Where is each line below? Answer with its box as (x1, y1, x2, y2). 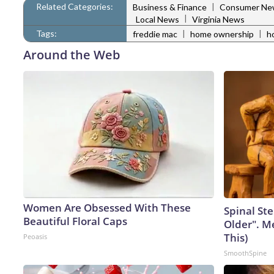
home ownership (190, 29, 254, 40)
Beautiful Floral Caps (23, 213, 127, 228)
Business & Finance (133, 2, 207, 13)
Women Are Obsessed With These (23, 200, 191, 215)
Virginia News (192, 13, 245, 24)
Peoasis (23, 231, 47, 241)
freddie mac (133, 29, 177, 40)
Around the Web (23, 46, 120, 63)
